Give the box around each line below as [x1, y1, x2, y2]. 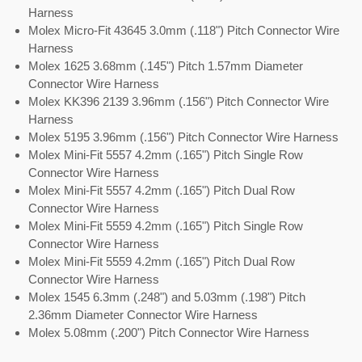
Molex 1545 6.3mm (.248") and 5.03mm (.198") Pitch [28, 290, 305, 304]
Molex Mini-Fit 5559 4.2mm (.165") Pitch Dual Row [28, 255, 295, 268]
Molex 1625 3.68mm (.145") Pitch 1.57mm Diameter [28, 59, 303, 73]
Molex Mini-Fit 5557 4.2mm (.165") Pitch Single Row [28, 148, 303, 162]
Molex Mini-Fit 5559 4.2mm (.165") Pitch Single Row [28, 219, 303, 233]
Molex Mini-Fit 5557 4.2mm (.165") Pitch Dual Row [28, 183, 295, 197]
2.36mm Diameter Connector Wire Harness [28, 308, 258, 322]
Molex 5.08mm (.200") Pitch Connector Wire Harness [28, 326, 309, 339]
